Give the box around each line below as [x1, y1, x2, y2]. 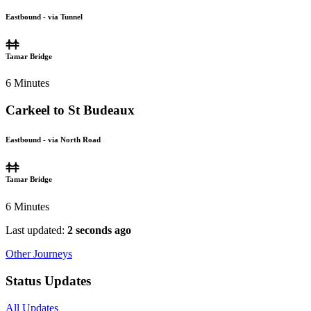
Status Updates [6, 273, 91, 288]
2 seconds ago [67, 224, 131, 237]
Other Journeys [6, 248, 72, 260]
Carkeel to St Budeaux [6, 103, 135, 118]
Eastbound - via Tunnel [6, 12, 83, 21]
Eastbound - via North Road [6, 135, 101, 144]
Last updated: [6, 224, 67, 237]
